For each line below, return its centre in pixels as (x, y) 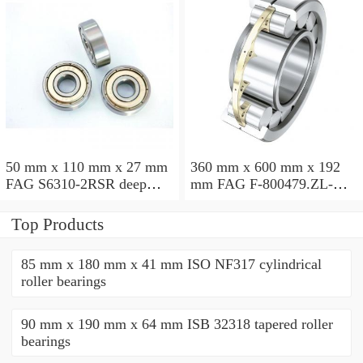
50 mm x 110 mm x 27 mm (87, 167)
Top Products (58, 224)
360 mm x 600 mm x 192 (265, 167)
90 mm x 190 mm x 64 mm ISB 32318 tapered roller (177, 324)
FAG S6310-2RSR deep (76, 184)
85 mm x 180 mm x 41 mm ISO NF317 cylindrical (171, 265)
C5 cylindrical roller (250, 201)
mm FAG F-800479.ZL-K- (203, 184)
